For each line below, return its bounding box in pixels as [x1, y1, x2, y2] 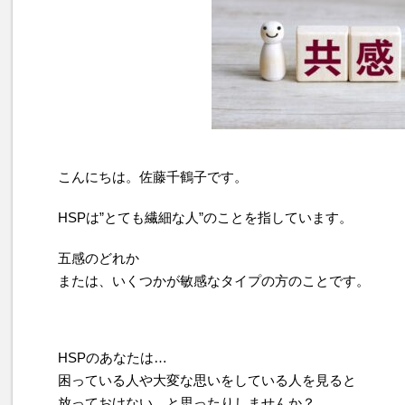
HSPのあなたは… [58, 350, 167, 365]
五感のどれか [58, 250, 139, 266]
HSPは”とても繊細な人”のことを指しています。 [58, 210, 353, 225]
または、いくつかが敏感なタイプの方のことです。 [58, 273, 370, 288]
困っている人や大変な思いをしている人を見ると [58, 372, 356, 388]
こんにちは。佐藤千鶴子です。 [58, 169, 248, 184]
